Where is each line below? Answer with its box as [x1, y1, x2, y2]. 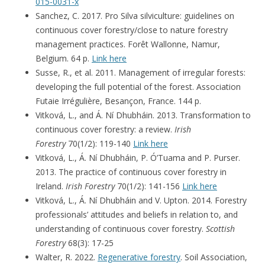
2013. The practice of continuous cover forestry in [35, 166, 227, 177]
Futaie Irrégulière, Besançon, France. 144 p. [35, 95, 201, 106]
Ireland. [35, 180, 66, 192]
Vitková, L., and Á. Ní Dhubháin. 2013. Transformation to [35, 109, 251, 121]
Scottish [206, 222, 235, 234]
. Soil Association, [180, 251, 247, 263]
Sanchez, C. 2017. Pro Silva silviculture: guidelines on [35, 9, 234, 21]
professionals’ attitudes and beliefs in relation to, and [35, 208, 238, 220]
